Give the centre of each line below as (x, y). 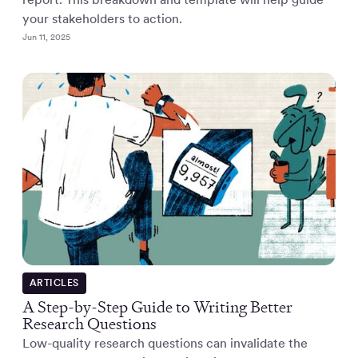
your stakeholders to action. (102, 19)
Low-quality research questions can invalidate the (165, 343)
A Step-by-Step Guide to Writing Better (157, 306)
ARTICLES (54, 282)
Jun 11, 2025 (46, 37)
